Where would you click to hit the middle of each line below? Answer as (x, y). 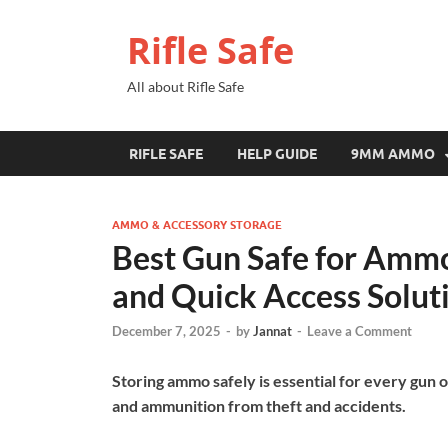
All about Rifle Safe (185, 86)
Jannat (272, 331)
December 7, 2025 (166, 331)
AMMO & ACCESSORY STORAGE (197, 225)
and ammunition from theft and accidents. (259, 406)
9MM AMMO (393, 153)
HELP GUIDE (277, 153)
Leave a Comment (359, 331)
